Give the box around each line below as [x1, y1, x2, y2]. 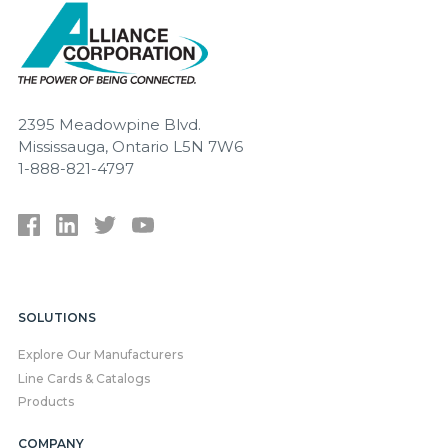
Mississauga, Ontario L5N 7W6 [18, 136, 243, 156]
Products [18, 394, 74, 410]
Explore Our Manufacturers [18, 347, 183, 363]
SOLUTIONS [18, 310, 96, 326]
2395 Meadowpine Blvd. [18, 114, 201, 134]
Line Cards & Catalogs [18, 370, 150, 386]
